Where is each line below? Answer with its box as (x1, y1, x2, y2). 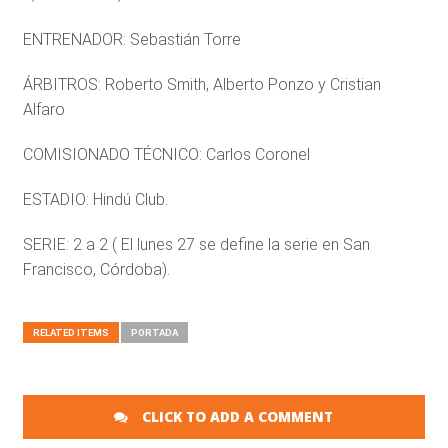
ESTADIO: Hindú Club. (22, 190, 168, 209)
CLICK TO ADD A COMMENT (138, 407, 334, 426)
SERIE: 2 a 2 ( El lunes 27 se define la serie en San (22, 235, 370, 254)
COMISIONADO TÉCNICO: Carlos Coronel (22, 145, 310, 164)
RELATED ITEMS (32, 327, 109, 338)
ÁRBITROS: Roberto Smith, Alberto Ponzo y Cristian (22, 75, 381, 94)
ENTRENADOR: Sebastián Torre (22, 30, 241, 49)
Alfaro (22, 100, 65, 119)
